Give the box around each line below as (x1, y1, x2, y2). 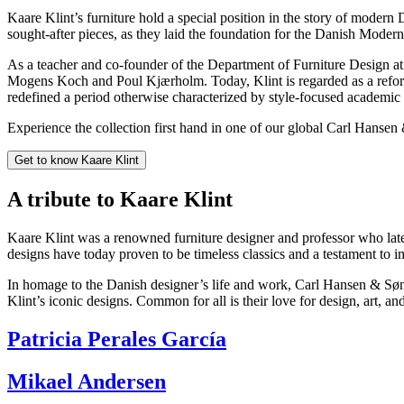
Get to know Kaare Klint (14, 153, 139, 168)
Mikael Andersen (7, 370, 166, 394)
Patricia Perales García (7, 327, 226, 352)
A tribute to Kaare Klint (7, 188, 233, 212)
